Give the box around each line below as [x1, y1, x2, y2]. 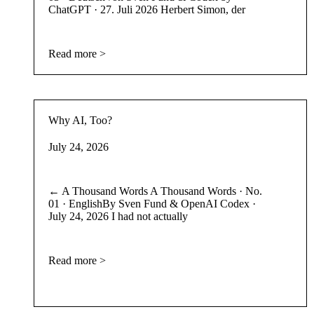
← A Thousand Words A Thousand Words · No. [48, 184, 262, 197]
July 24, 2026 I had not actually [48, 210, 188, 222]
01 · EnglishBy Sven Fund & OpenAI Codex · [48, 197, 256, 210]
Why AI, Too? [48, 114, 112, 126]
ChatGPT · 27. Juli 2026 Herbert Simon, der [48, 3, 245, 15]
